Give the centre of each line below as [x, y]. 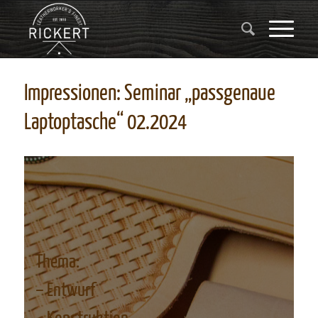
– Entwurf [65, 291]
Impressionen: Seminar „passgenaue [149, 94]
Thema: [57, 262]
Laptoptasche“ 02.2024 [105, 123]
